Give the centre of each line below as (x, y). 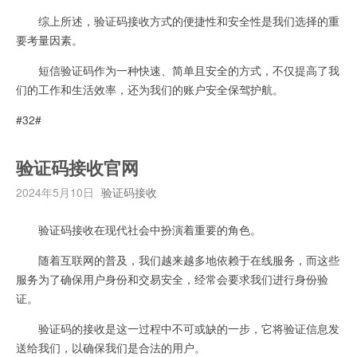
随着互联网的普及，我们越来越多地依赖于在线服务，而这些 (178, 259)
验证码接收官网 (77, 169)
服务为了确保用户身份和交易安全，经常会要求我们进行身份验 (172, 279)
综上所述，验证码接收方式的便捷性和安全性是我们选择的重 (178, 20)
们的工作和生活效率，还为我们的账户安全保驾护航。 (150, 89)
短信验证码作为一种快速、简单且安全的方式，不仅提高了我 (178, 70)
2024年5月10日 (55, 192)
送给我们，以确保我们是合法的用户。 (111, 347)
